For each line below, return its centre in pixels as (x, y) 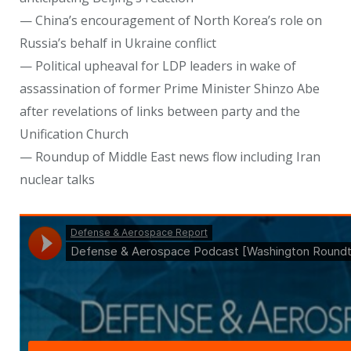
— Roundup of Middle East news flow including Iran (170, 156)
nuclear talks (57, 179)
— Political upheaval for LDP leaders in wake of (158, 65)
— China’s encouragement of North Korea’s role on (171, 20)
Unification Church (74, 134)
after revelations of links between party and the (160, 111)
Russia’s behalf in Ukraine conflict (118, 43)
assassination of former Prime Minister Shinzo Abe (170, 88)
